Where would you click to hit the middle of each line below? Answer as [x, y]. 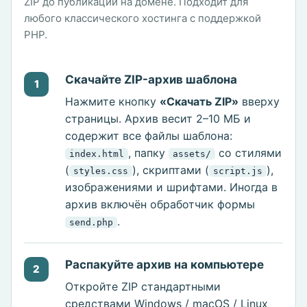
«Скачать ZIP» [199, 102]
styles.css [101, 171]
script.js [238, 171]
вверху [259, 102]
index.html [97, 154]
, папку [148, 153]
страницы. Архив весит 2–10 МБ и [158, 119]
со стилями [248, 153]
